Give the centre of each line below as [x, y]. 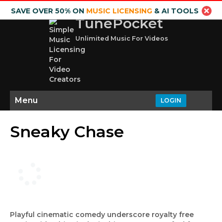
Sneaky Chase [67, 132]
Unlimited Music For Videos [122, 38]
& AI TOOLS [175, 11]
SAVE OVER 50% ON [48, 11]
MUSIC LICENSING [119, 11]
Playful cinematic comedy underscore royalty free [102, 215]
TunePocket [119, 23]
